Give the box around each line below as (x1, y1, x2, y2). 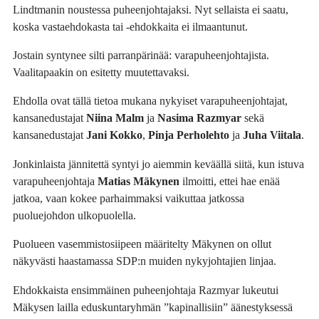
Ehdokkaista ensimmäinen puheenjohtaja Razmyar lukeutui (13, 283, 279, 297)
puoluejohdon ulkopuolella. (13, 208, 137, 222)
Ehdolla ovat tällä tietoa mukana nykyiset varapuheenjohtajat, (13, 94, 288, 108)
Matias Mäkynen (95, 174, 180, 188)
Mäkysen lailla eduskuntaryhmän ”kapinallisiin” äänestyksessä (13, 300, 293, 314)
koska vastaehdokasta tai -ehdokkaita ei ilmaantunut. (13, 19, 249, 33)
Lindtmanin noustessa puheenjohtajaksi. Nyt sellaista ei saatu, (13, 2, 289, 16)
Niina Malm (86, 111, 145, 125)
